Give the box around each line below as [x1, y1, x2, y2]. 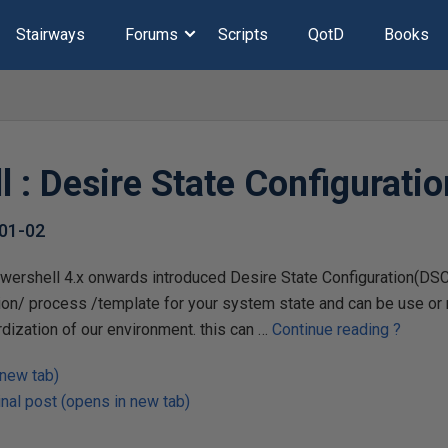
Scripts [217, 25, 268, 44]
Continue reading [272, 320, 394, 339]
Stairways [15, 25, 85, 44]
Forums [124, 25, 178, 44]
